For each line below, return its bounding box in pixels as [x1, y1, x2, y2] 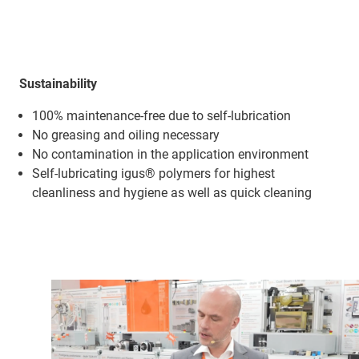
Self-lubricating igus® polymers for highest [32, 166, 275, 182]
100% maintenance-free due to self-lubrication [32, 108, 291, 124]
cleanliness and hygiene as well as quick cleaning [32, 185, 312, 201]
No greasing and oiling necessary [32, 127, 220, 143]
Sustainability [19, 76, 97, 92]
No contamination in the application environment [32, 147, 309, 163]
